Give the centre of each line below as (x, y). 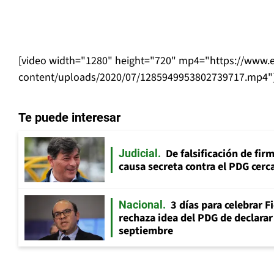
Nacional (141, 205)
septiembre (146, 231)
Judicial (138, 153)
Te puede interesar (69, 118)
